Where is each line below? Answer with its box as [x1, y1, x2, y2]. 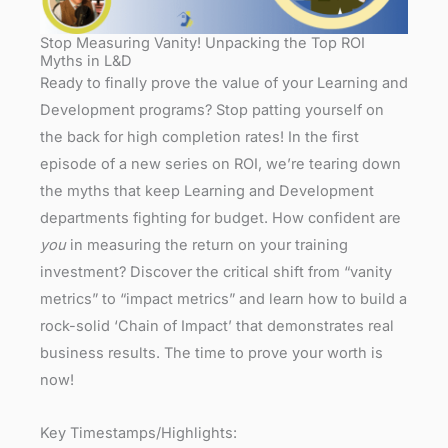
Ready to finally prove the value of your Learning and [40, 74, 408, 93]
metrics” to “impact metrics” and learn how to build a [40, 290, 407, 309]
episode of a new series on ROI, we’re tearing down [40, 155, 401, 174]
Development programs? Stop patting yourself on [40, 101, 384, 120]
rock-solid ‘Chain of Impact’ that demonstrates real [40, 317, 394, 336]
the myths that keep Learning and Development [40, 182, 374, 201]
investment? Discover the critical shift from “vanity [40, 263, 392, 282]
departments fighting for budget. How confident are [40, 209, 401, 228]
